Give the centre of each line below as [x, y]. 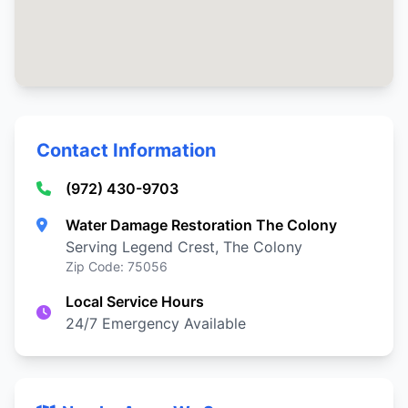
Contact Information [126, 150]
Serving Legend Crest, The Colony [184, 247]
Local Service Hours [135, 301]
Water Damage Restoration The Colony [201, 225]
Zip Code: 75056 [117, 266]
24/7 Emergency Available [156, 323]
